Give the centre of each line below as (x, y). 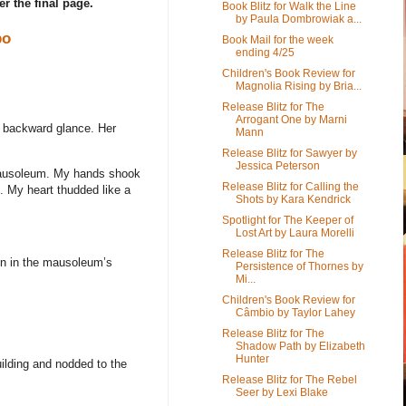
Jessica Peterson (277, 165)
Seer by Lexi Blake (281, 392)
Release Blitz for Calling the (290, 186)
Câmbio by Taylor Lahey (295, 312)
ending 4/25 (265, 52)
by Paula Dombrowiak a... (298, 19)
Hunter (252, 358)
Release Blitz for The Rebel (289, 379)
